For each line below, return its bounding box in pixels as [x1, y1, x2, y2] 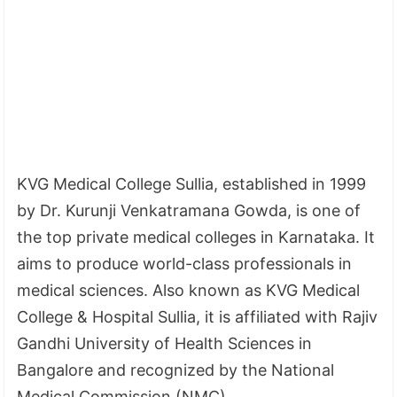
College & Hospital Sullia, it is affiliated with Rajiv [17, 307, 378, 326]
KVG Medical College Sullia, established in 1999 [17, 174, 367, 193]
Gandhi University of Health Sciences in [17, 333, 313, 353]
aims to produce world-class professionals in [17, 253, 353, 273]
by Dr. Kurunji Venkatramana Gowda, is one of [17, 200, 362, 220]
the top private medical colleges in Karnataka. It [17, 227, 376, 246]
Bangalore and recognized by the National [17, 360, 335, 379]
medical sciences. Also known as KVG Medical [17, 280, 361, 300]
